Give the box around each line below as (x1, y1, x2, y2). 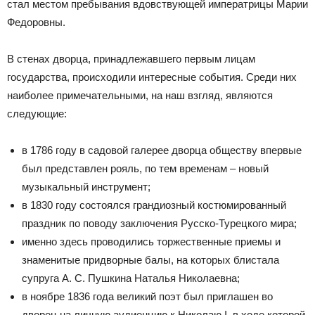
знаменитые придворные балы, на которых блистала (22, 254, 279, 266)
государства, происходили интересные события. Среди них (7, 71, 297, 84)
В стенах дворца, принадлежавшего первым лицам (7, 53, 255, 65)
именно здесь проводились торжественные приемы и (22, 236, 281, 248)
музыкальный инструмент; (22, 181, 150, 193)
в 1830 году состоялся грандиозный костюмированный (22, 199, 286, 212)
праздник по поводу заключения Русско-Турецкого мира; (22, 217, 297, 230)
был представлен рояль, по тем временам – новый (22, 162, 269, 175)
